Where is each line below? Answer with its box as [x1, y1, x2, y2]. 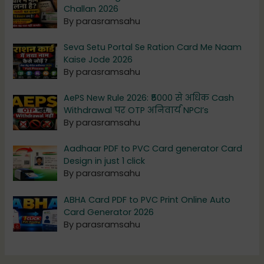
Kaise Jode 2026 [64, 53, 133, 65]
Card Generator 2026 [64, 206, 154, 218]
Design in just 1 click [64, 155, 146, 167]
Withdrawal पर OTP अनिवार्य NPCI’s [64, 104, 209, 117]
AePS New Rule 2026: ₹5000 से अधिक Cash [64, 92, 235, 104]
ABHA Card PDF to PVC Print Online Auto [64, 193, 231, 206]
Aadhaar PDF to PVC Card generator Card [64, 143, 243, 155]
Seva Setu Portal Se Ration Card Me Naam [64, 41, 242, 53]
